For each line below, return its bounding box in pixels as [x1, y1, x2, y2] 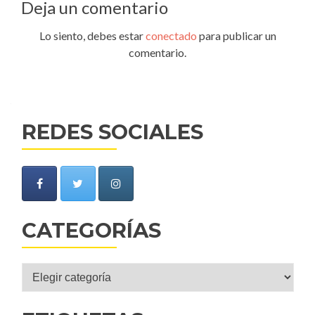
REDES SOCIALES [22, 120, 203, 144]
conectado [145, 29, 197, 42]
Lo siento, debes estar [39, 29, 146, 42]
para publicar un [196, 29, 276, 42]
